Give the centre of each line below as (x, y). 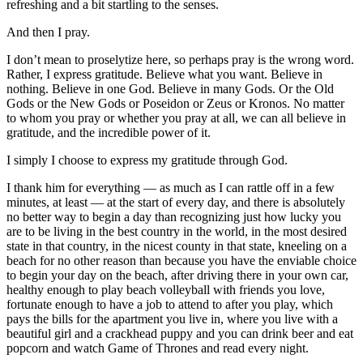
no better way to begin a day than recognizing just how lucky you (174, 217)
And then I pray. (48, 32)
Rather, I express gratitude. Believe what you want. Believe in (164, 75)
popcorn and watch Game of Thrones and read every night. (158, 348)
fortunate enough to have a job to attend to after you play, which (170, 305)
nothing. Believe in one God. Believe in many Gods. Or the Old (170, 89)
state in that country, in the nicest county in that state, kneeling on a (177, 246)
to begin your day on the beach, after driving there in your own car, (177, 275)
